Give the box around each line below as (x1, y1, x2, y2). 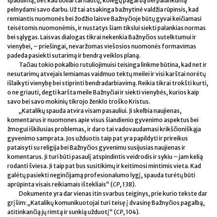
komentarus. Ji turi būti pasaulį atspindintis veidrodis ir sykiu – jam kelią (7, 153, 203, 160)
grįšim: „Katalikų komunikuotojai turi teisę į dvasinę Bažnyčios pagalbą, (7, 199, 205, 206)
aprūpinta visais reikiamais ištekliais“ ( (7, 180, 113, 188)
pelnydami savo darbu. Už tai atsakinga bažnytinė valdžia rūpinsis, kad (7, 5, 199, 13)
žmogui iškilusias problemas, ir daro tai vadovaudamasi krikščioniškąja (7, 125, 201, 133)
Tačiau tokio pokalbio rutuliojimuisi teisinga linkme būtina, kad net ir (19, 61, 207, 68)
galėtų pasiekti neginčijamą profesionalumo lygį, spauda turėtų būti (7, 171, 195, 179)
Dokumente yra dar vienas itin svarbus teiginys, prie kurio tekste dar (19, 189, 207, 197)
